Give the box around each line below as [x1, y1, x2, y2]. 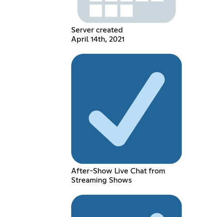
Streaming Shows [71, 176, 132, 185]
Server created [71, 26, 124, 34]
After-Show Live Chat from [71, 167, 166, 175]
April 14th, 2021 [71, 35, 125, 43]
